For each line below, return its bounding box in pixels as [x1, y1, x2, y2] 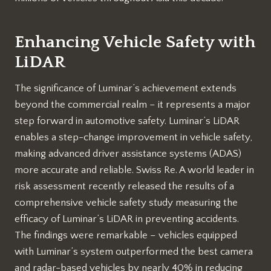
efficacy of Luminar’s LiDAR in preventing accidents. [15, 214, 239, 225]
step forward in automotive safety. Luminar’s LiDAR [15, 116, 240, 127]
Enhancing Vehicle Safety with [15, 33, 255, 52]
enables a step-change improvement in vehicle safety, [15, 132, 252, 143]
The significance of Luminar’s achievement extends [15, 83, 237, 94]
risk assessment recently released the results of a [15, 181, 234, 192]
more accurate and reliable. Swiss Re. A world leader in [15, 165, 254, 176]
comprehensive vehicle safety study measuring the [15, 197, 238, 209]
